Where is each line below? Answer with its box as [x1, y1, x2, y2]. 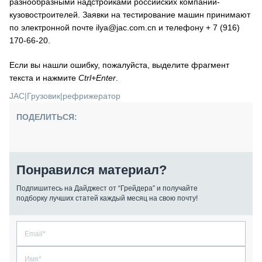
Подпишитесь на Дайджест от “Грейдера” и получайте [16, 184, 198, 192]
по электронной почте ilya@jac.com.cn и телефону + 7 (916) [9, 23, 240, 32]
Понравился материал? [16, 163, 167, 177]
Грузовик [27, 91, 60, 101]
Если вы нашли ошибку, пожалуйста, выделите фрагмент [9, 60, 229, 70]
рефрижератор [63, 91, 120, 101]
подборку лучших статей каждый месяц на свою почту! [16, 194, 198, 202]
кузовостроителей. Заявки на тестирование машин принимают [9, 10, 250, 19]
